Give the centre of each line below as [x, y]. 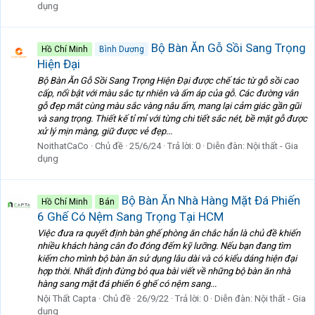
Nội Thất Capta [67, 299]
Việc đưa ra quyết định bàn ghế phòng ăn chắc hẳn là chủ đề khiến [169, 233]
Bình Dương [122, 49]
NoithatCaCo [63, 146]
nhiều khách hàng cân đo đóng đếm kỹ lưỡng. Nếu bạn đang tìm [164, 246]
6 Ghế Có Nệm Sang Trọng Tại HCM [130, 216]
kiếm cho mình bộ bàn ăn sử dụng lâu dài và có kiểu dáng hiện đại [167, 259]
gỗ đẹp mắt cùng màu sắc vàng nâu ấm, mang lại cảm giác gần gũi [169, 106]
